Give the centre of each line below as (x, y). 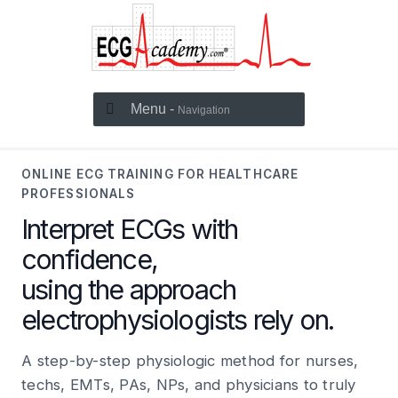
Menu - (154, 109)
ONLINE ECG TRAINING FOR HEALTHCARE (160, 174)
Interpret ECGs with (130, 229)
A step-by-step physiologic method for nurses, (190, 361)
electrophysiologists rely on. (178, 320)
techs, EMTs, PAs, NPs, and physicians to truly (189, 385)
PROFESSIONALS (79, 194)
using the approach (129, 290)
